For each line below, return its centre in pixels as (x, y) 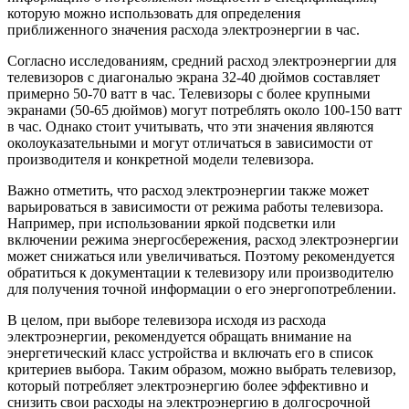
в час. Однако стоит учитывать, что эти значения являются (190, 126)
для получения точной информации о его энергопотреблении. (202, 288)
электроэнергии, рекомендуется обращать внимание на (179, 336)
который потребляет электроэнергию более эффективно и (188, 385)
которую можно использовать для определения (154, 13)
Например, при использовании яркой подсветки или (172, 223)
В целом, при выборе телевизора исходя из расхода (167, 320)
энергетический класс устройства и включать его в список (190, 352)
